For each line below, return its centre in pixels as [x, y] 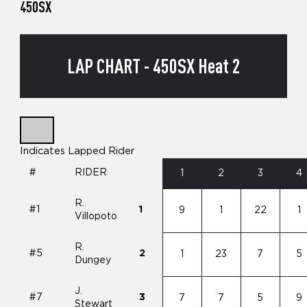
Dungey [93, 260]
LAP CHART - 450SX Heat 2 [153, 66]
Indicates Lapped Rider [77, 151]
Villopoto [96, 216]
